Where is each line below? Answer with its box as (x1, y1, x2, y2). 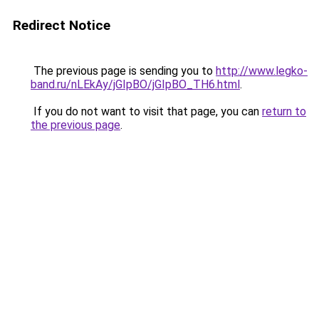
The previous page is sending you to (31, 64, 216, 78)
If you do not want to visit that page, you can (31, 105, 262, 118)
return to (262, 105, 306, 118)
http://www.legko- (216, 64, 308, 78)
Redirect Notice (13, 17, 110, 33)
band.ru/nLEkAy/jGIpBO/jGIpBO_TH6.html (31, 78, 240, 91)
